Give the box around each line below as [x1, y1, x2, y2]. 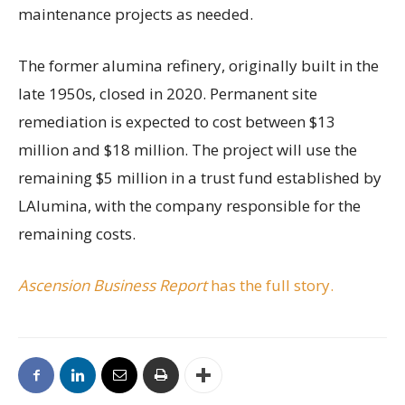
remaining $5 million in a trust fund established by [18, 167, 381, 189]
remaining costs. [18, 223, 136, 245]
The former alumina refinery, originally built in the [18, 55, 379, 77]
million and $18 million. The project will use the [18, 139, 357, 161]
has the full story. [211, 275, 334, 297]
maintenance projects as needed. [18, 4, 253, 25]
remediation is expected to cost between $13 [18, 111, 335, 133]
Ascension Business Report [18, 275, 211, 297]
